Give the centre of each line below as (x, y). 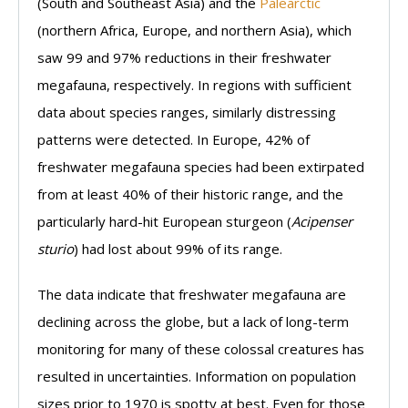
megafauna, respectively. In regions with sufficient (194, 84)
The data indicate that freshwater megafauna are (192, 294)
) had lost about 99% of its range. (178, 248)
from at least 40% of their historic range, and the (190, 194)
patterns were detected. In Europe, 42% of (173, 139)
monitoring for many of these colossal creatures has (201, 348)
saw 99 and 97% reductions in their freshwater (184, 57)
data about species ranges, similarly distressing (187, 112)
